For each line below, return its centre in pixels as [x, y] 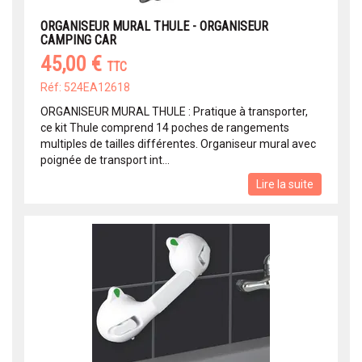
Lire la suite [285, 185]
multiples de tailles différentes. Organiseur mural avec [178, 144]
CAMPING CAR [78, 40]
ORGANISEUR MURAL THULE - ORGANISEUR [154, 27]
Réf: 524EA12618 [85, 88]
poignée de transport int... [105, 160]
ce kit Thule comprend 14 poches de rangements [165, 128]
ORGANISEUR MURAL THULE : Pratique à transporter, [174, 112]
